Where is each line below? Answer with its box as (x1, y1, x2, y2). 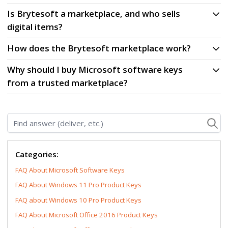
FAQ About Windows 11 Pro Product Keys (15, 180, 142, 190)
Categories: (15, 149, 59, 160)
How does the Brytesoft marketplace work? (7, 42, 191, 54)
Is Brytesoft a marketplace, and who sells (7, 8, 181, 20)
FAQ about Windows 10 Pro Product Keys (15, 195, 142, 205)
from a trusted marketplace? (7, 77, 128, 89)
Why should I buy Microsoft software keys (7, 64, 183, 76)
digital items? (7, 21, 63, 33)
